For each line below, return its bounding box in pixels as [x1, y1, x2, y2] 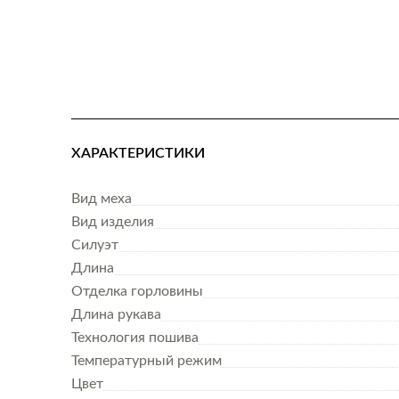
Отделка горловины [71, 284, 203, 298]
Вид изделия [71, 215, 154, 229]
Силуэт [71, 238, 118, 252]
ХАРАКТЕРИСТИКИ [71, 146, 205, 160]
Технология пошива [71, 330, 199, 345]
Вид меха [71, 191, 132, 206]
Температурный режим [71, 354, 222, 368]
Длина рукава [71, 307, 161, 322]
